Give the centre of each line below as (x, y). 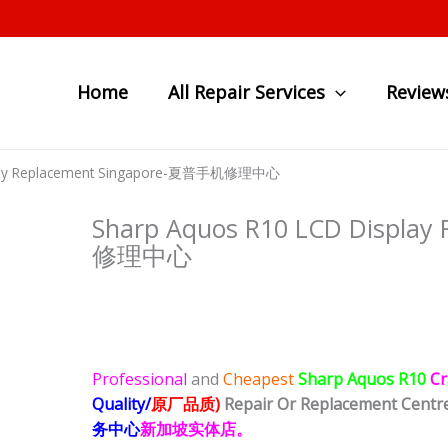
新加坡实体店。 (196, 429)
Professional (141, 379)
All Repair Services (247, 92)
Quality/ (121, 404)
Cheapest (258, 379)
